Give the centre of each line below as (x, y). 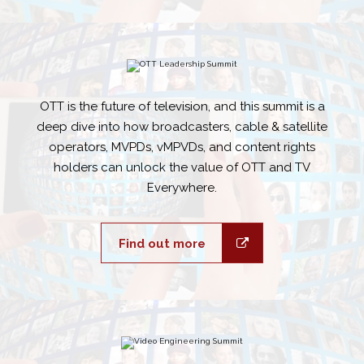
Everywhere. (182, 188)
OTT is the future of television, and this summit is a (182, 107)
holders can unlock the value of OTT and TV (182, 168)
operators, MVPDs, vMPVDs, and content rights (182, 147)
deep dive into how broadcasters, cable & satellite (182, 127)
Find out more (162, 244)
